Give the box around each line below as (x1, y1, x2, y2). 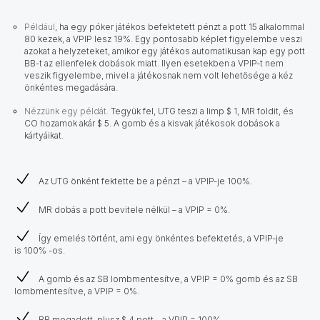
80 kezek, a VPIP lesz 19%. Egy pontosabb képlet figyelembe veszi (24, 33, 302, 44)
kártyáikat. (24, 129, 64, 141)
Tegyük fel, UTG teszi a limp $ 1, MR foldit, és (111, 105, 294, 116)
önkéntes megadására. (24, 81, 118, 93)
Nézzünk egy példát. (24, 105, 111, 116)
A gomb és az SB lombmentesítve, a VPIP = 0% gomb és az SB (39, 273, 298, 284)
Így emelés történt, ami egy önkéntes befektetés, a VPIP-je (39, 232, 284, 244)
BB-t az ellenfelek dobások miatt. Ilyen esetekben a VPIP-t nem (24, 57, 284, 69)
